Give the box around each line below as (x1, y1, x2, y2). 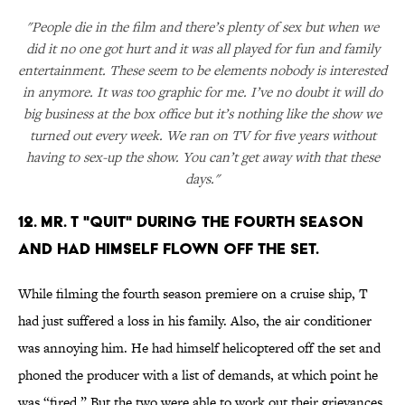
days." (185, 169, 220, 189)
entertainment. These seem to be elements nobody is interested (18, 61, 387, 80)
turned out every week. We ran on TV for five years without (29, 126, 376, 146)
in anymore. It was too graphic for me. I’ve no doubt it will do (23, 82, 382, 102)
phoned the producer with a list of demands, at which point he (18, 365, 378, 385)
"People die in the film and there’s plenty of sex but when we (26, 17, 379, 37)
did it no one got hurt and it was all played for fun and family (25, 39, 380, 59)
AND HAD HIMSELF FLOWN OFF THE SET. (18, 239, 319, 259)
